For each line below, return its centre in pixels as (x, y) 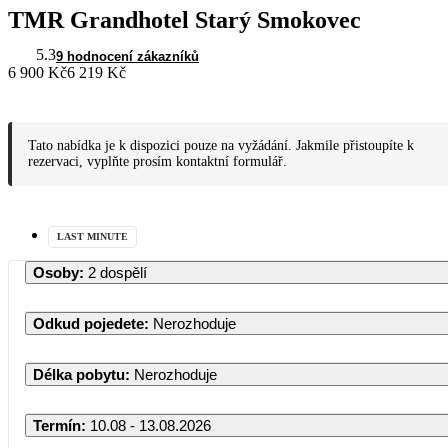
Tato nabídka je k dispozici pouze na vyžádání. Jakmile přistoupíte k (221, 145)
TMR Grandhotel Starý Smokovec (184, 19)
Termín (57, 425)
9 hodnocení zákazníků (127, 56)
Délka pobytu (79, 374)
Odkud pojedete (88, 323)
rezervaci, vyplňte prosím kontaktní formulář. (157, 161)
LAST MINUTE (92, 236)
